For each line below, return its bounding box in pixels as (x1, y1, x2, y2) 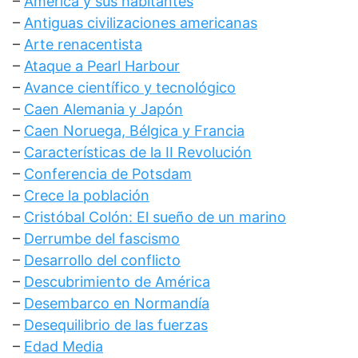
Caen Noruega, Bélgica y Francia (24, 122, 245, 139)
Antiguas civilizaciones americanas (24, 14, 257, 31)
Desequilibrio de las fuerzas (24, 316, 208, 333)
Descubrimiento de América (24, 273, 210, 290)
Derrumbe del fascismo (24, 230, 180, 247)
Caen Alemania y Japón (24, 101, 183, 117)
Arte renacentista (24, 36, 142, 53)
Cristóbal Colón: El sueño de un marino (24, 209, 286, 225)
